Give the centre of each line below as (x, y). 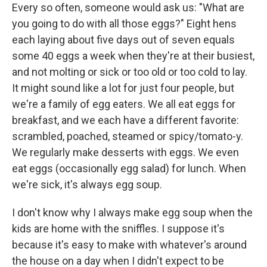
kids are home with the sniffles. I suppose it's (118, 229)
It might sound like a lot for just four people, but (123, 88)
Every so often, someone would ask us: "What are (128, 8)
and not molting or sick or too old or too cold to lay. (130, 72)
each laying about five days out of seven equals (123, 40)
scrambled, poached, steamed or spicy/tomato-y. (128, 136)
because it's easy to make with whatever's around (129, 245)
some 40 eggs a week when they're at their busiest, (133, 56)
